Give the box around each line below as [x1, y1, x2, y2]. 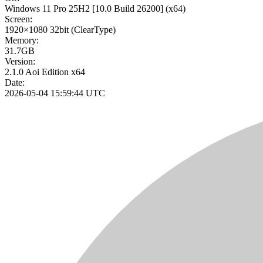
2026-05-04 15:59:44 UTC [5, 88, 105, 99]
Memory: [5, 35, 39, 46]
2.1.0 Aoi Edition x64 [5, 67, 85, 77]
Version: [5, 56, 35, 67]
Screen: [5, 14, 32, 25]
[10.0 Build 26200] [92, 4, 163, 14]
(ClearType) [71, 25, 116, 35]
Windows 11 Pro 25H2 [5, 4, 90, 14]
